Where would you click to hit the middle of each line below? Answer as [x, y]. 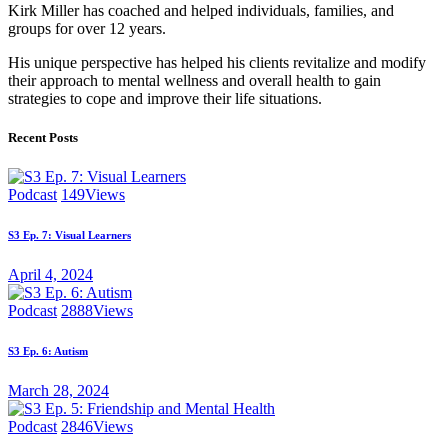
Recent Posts [43, 138]
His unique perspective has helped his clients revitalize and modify [217, 62]
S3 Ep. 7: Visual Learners [69, 235]
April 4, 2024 [50, 275]
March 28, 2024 [58, 391]
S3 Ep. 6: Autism [48, 351]
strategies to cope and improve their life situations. [165, 98]
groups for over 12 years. [87, 28]
